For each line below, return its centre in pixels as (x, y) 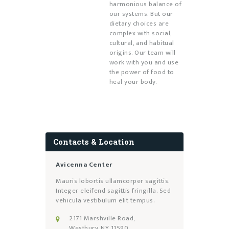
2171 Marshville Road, (102, 218)
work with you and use (144, 62)
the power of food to (142, 72)
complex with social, (140, 33)
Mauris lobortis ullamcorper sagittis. (113, 181)
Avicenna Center (84, 165)
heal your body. (133, 82)
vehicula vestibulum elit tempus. (105, 201)
